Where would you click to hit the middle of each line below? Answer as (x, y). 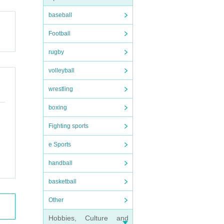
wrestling (61, 89)
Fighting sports (68, 126)
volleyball (61, 70)
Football (59, 33)
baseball (60, 15)
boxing (58, 107)
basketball (62, 181)
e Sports (60, 144)
